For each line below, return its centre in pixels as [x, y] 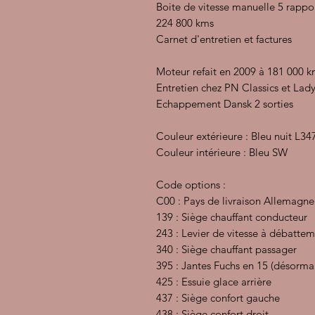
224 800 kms [185, 23]
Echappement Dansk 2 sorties [225, 104]
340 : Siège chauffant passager [226, 249]
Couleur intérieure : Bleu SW [222, 152]
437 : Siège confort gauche [218, 298]
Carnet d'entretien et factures [224, 39]
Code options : [191, 185]
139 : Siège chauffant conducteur [232, 217]
